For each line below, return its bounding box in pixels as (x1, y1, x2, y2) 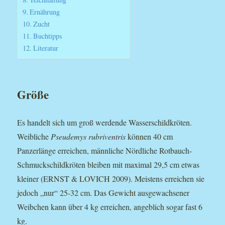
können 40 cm (126, 131, 173, 142)
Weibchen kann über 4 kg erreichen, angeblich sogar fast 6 (17, 201, 203, 212)
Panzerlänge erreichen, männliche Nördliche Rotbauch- (17, 145, 192, 156)
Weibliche (17, 131, 51, 142)
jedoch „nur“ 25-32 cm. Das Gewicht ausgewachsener (17, 187, 190, 198)
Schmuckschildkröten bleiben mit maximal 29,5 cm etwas (17, 159, 200, 170)
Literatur (33, 43, 59, 53)
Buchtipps (33, 31, 63, 41)
